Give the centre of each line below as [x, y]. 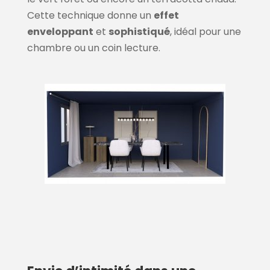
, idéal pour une [205, 32]
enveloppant [60, 32]
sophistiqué [139, 32]
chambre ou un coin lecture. [93, 48]
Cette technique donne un [90, 16]
